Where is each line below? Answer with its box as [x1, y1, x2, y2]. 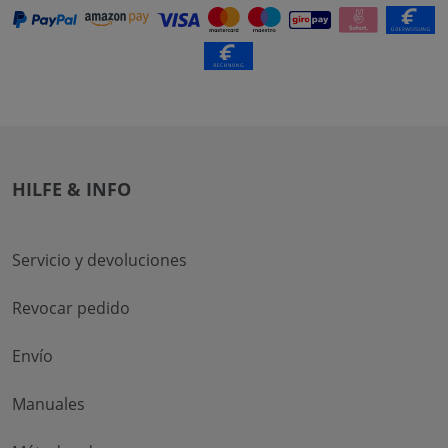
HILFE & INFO [12, 176, 131, 201]
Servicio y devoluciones [12, 248, 187, 271]
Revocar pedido [12, 296, 130, 319]
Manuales [12, 392, 85, 415]
